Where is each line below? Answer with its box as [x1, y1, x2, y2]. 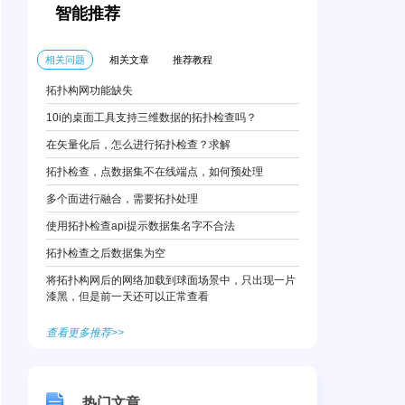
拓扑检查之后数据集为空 [46, 247, 165, 259]
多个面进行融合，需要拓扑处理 [46, 193, 198, 205]
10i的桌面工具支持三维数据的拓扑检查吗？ [46, 111, 257, 124]
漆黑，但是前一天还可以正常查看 [46, 290, 209, 303]
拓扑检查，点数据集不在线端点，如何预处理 [46, 165, 263, 178]
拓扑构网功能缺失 [46, 84, 133, 97]
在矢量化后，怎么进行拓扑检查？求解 [46, 138, 231, 151]
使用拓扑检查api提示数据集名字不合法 [46, 220, 235, 232]
